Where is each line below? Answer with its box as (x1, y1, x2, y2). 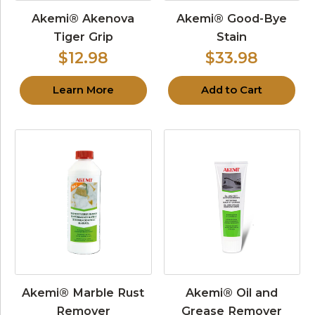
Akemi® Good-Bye (176, 11, 288, 26)
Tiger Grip (53, 30, 113, 44)
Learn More (52, 83, 114, 96)
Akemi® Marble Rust (22, 285, 145, 300)
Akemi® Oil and (186, 285, 278, 300)
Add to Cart (201, 83, 263, 96)
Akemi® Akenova (32, 11, 135, 26)
